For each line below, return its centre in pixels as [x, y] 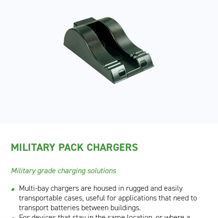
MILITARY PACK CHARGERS [75, 147]
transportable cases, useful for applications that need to [108, 198]
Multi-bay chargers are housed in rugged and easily [101, 188]
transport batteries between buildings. [80, 208]
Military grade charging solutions [64, 171]
